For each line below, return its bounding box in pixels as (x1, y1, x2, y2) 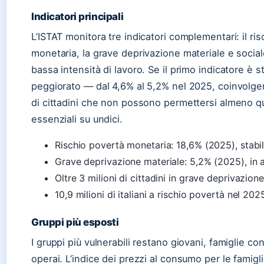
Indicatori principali (31, 10, 124, 22)
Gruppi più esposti (31, 216, 119, 228)
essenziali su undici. (31, 113, 123, 125)
